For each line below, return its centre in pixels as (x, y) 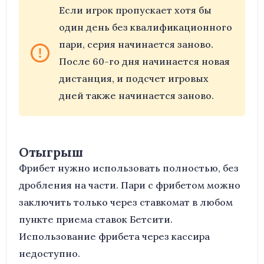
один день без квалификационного (146, 27)
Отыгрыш (51, 152)
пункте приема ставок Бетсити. (96, 219)
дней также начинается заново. (136, 95)
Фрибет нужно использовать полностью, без (129, 168)
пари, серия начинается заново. (136, 44)
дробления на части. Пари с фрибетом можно (130, 185)
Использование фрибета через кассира (114, 236)
